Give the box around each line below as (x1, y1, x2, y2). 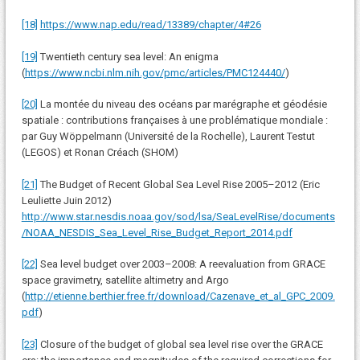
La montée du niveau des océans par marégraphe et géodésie (37, 98, 327, 111)
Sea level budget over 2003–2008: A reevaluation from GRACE (37, 258, 325, 271)
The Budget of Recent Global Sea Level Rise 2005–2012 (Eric (37, 178, 320, 190)
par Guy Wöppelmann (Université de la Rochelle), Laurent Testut (21, 130, 315, 143)
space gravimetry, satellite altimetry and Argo (21, 274, 229, 287)
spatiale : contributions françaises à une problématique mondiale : (21, 114, 328, 127)
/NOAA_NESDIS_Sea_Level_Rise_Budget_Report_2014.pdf (21, 226, 292, 239)
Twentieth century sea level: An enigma (37, 50, 219, 63)
